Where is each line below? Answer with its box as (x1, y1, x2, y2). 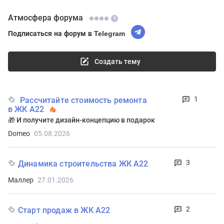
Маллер (8, 176, 33, 184)
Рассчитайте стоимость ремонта (20, 95, 149, 105)
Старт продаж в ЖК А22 (18, 205, 110, 215)
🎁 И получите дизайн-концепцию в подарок (8, 116, 155, 124)
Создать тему (94, 57, 140, 65)
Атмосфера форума (8, 13, 83, 22)
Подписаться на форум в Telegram (8, 29, 125, 37)
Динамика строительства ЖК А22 (18, 159, 148, 168)
